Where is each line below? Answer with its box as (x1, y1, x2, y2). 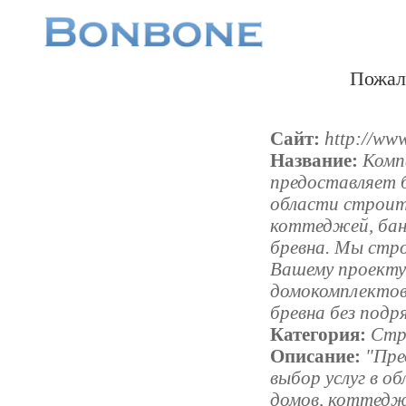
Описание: (270, 345, 362, 367)
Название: (270, 150, 359, 171)
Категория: (270, 324, 367, 345)
